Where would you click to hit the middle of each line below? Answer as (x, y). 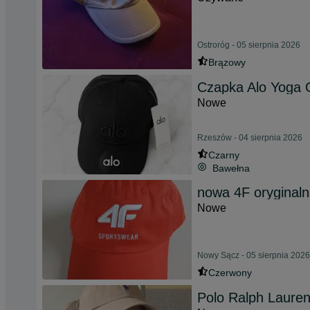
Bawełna (231, 168)
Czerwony (230, 273)
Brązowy (227, 62)
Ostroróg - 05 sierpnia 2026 (249, 45)
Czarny (224, 155)
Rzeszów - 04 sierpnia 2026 (250, 138)
